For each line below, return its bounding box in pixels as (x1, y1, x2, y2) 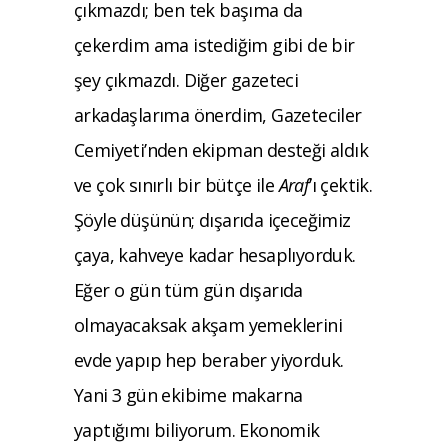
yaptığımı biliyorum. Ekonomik (74, 417, 320, 442)
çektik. (320, 172, 373, 197)
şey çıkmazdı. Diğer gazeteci (74, 67, 299, 92)
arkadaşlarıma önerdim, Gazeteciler (74, 102, 362, 127)
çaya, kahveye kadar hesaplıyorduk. (74, 242, 356, 267)
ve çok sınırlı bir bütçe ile (74, 172, 279, 197)
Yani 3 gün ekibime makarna (74, 382, 303, 407)
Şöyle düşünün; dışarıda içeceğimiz (74, 207, 351, 232)
